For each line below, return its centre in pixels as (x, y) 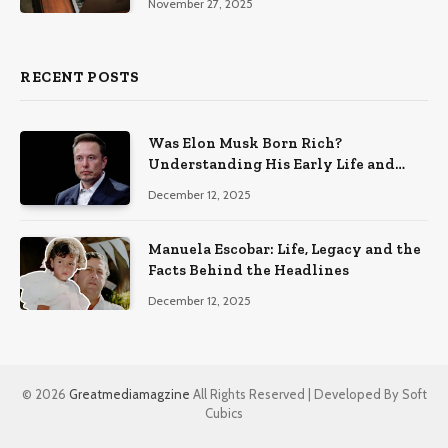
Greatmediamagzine (130, 394)
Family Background (220, 185)
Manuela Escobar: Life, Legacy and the (284, 248)
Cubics (224, 413)
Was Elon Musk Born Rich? (245, 143)
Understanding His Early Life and (271, 164)
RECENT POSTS (80, 77)
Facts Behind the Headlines (248, 269)
